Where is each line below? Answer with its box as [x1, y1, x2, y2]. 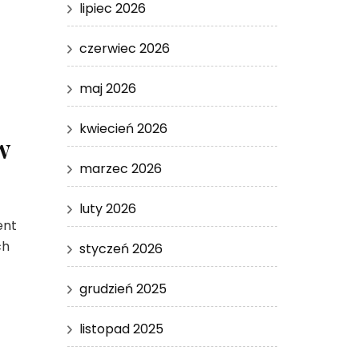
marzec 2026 [79, 159, 162, 178]
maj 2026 [79, 79, 136, 98]
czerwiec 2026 [79, 38, 170, 58]
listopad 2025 [79, 319, 163, 338]
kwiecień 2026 [79, 119, 167, 138]
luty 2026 [79, 199, 136, 218]
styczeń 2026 [79, 239, 163, 258]
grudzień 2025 [79, 279, 167, 298]
